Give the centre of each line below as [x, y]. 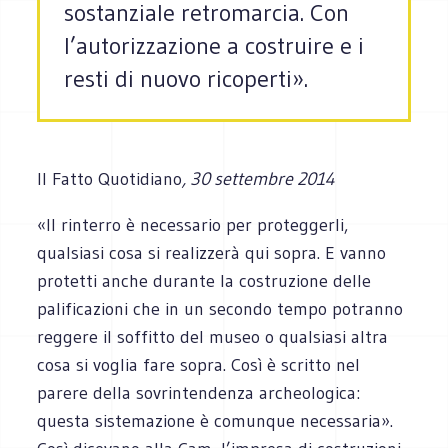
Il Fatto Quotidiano [110, 178]
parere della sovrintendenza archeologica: [199, 392]
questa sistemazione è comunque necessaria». [215, 420]
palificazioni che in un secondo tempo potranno [220, 308]
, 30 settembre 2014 [259, 178]
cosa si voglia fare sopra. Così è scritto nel [199, 364]
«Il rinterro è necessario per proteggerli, [193, 224]
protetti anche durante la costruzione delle [204, 280]
